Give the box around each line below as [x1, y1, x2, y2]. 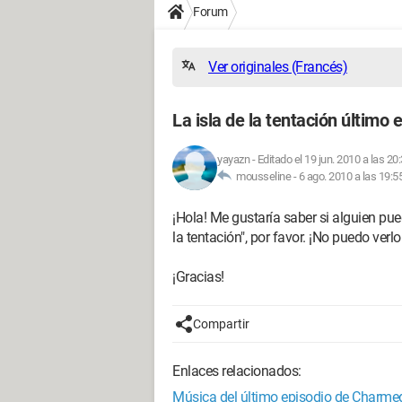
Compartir [193, 317, 249, 331]
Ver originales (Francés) [208, 58, 347, 75]
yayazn [217, 153, 249, 166]
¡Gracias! [172, 268, 224, 285]
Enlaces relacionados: [172, 363, 301, 380]
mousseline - [232, 170, 299, 183]
